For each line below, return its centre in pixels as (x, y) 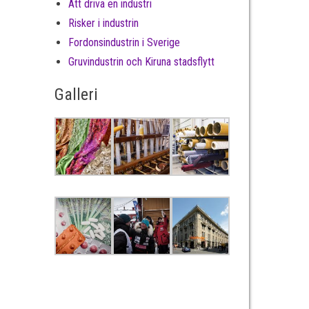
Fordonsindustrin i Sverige (124, 42)
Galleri (76, 94)
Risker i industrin (103, 23)
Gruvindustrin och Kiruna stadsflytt (141, 62)
